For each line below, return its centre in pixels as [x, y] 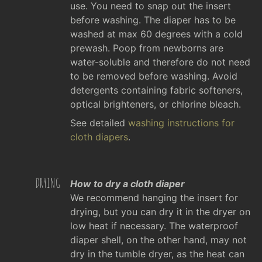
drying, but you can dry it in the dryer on [160, 211]
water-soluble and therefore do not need [160, 62]
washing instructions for [181, 123]
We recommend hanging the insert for [154, 197]
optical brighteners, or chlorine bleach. [156, 104]
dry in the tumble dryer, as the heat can [157, 254]
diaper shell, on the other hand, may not [158, 239]
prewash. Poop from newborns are [147, 48]
